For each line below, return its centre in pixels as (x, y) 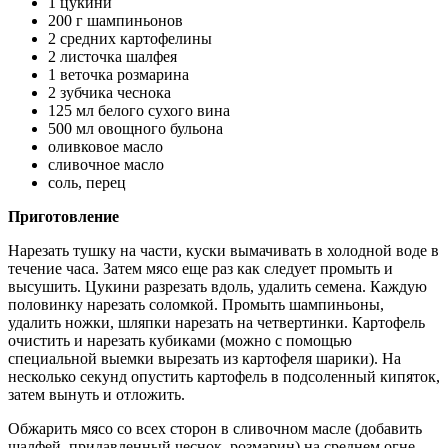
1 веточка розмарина (118, 75)
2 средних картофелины (130, 39)
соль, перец (87, 183)
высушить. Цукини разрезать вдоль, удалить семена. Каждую (217, 287)
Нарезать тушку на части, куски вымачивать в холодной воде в (223, 251)
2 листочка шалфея (112, 57)
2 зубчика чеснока (109, 93)
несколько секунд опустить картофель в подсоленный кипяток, (224, 377)
